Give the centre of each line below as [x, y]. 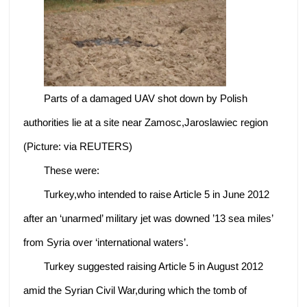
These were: [72, 171]
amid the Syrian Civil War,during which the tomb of [135, 291]
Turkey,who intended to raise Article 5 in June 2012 [157, 195]
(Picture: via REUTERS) [78, 147]
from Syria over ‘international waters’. [106, 243]
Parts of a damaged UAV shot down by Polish [146, 99]
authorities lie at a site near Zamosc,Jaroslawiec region [146, 123]
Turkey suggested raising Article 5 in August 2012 [154, 267]
